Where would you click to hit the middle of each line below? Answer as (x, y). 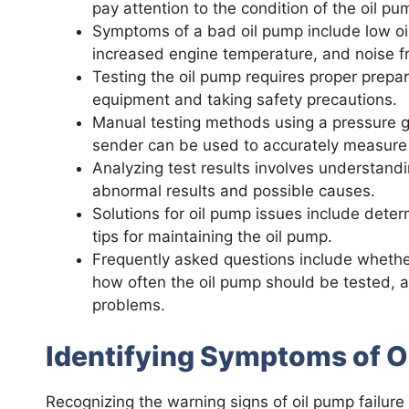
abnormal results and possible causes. (234, 190)
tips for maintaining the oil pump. (212, 236)
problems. (129, 304)
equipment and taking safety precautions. (245, 99)
